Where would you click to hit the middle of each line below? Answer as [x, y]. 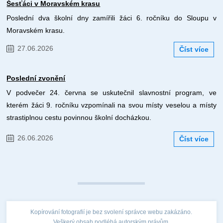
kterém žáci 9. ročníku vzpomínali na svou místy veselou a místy [111, 105]
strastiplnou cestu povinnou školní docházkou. [79, 118]
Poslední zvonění [36, 78]
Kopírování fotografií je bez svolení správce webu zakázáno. [111, 212]
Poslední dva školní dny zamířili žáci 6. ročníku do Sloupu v [111, 18]
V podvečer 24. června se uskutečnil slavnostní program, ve [111, 93]
